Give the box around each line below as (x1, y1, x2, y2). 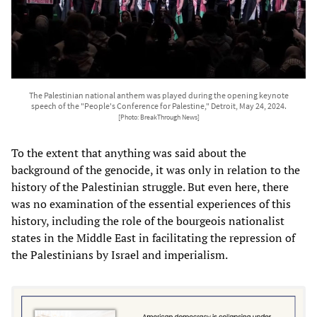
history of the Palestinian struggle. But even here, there (11, 178, 289, 195)
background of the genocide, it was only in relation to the (11, 161, 300, 178)
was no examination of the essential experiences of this (11, 195, 291, 212)
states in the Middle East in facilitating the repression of (11, 229, 295, 246)
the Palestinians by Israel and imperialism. (11, 246, 228, 263)
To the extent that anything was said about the (11, 144, 246, 161)
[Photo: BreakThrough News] (117, 113, 200, 122)
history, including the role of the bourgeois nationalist (11, 212, 284, 229)
